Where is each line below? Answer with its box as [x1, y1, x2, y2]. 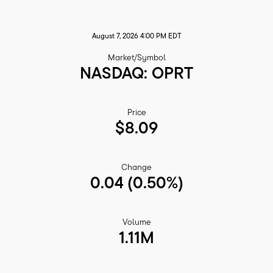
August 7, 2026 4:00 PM [91, 30, 166, 40]
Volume [122, 216, 151, 227]
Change [121, 161, 152, 172]
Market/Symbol [107, 51, 166, 63]
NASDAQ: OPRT [80, 62, 193, 83]
